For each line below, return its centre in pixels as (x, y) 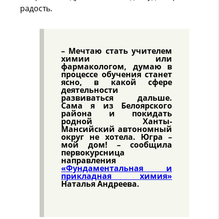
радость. (36, 8)
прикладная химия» (117, 176)
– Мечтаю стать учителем (117, 51)
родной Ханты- (117, 121)
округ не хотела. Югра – (117, 137)
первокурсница (93, 153)
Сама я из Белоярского (117, 106)
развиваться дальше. (117, 98)
